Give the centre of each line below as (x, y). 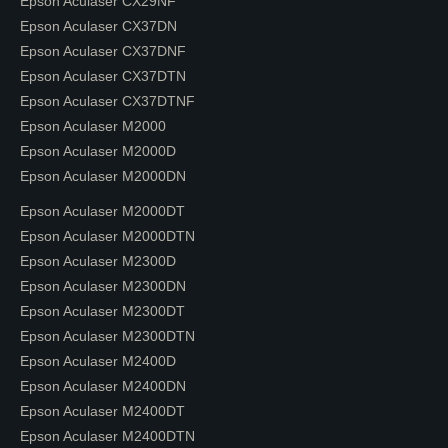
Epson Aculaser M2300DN (103, 286)
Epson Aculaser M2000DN (103, 176)
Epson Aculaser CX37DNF (103, 51)
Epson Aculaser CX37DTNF (107, 101)
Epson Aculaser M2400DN (103, 386)
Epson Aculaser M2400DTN (107, 436)
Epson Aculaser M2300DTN (107, 336)
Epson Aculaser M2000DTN (107, 236)
